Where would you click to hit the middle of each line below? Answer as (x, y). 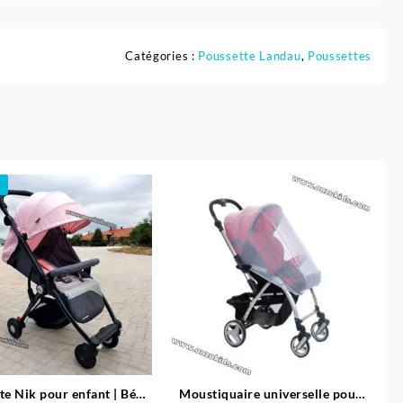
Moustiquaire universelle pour (270, 393)
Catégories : (162, 56)
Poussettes (339, 56)
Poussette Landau (250, 56)
